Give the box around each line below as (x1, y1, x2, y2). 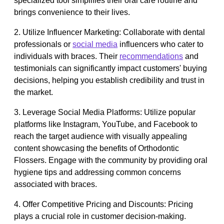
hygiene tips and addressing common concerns (14, 167, 181, 176)
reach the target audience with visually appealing (14, 131, 187, 140)
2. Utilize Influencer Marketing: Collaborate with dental (14, 27, 205, 36)
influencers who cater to (117, 39, 203, 48)
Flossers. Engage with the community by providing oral (14, 155, 207, 164)
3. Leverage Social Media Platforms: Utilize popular (14, 107, 195, 116)
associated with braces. (14, 179, 97, 188)
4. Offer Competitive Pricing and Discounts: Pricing (14, 199, 193, 208)
